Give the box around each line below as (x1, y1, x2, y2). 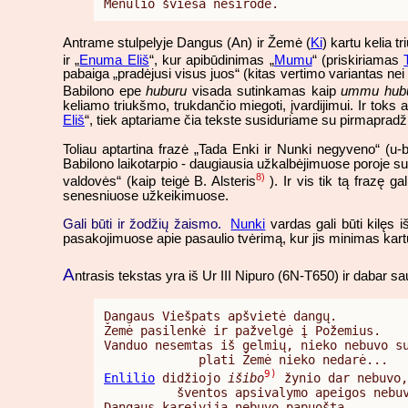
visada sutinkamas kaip (187, 84, 342, 99)
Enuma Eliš (79, 52, 149, 67)
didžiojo (155, 370, 228, 385)
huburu (146, 84, 188, 99)
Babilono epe (63, 84, 147, 99)
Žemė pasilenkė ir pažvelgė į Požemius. (104, 322, 381, 338)
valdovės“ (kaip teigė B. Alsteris (63, 173, 257, 189)
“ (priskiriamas (311, 52, 404, 67)
